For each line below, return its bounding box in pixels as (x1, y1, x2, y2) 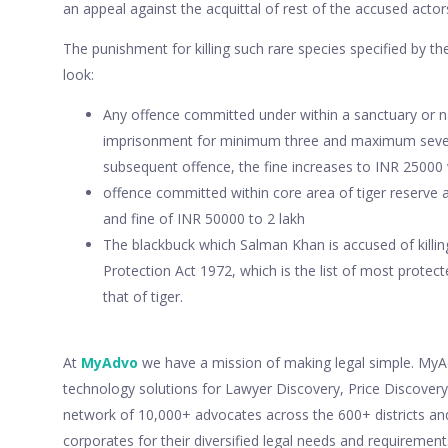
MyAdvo (80, 352, 138, 372)
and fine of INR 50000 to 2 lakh (102, 208, 305, 228)
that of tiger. (102, 286, 183, 306)
